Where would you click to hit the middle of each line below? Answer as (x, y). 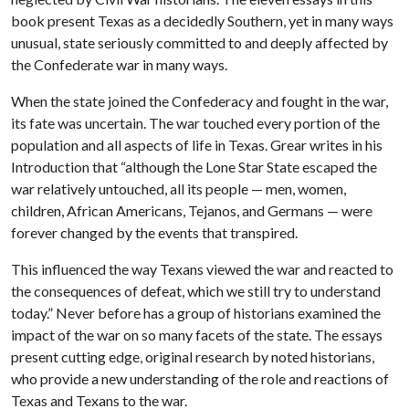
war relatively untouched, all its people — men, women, (178, 189)
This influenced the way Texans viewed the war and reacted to (202, 269)
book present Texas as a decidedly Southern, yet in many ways (202, 21)
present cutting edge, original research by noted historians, (193, 357)
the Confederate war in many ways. (119, 64)
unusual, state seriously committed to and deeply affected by (199, 42)
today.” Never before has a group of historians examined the (196, 313)
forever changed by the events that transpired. (154, 232)
